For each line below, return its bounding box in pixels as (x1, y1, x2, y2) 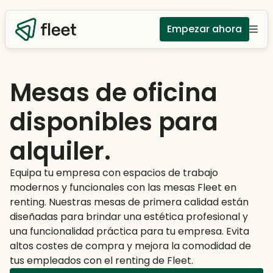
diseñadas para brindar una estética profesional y (10, 210, 248, 224)
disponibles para (10, 105, 218, 139)
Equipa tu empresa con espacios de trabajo (10, 166, 218, 180)
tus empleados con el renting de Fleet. (10, 253, 193, 268)
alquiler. (10, 134, 111, 168)
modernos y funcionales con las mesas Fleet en (10, 180, 236, 194)
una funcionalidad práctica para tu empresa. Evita (10, 224, 249, 238)
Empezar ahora (167, 22, 242, 36)
